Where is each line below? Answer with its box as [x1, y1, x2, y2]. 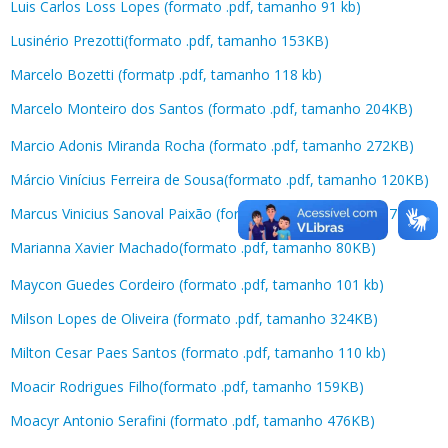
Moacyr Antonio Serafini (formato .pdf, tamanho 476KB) [10, 410, 379, 430]
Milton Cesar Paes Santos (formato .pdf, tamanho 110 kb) [10, 342, 386, 362]
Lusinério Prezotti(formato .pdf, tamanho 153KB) [10, 30, 329, 50]
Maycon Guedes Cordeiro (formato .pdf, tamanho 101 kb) [10, 274, 384, 294]
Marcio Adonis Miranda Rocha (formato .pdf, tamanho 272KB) [10, 135, 418, 155]
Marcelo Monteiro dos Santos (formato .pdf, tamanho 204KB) [10, 98, 417, 118]
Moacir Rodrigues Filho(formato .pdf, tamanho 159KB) [10, 376, 364, 396]
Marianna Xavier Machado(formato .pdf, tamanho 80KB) [10, 237, 380, 257]
